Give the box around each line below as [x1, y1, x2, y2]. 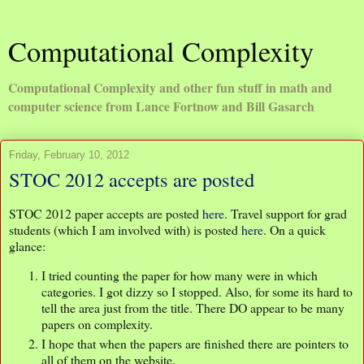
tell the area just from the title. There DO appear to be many [41, 298, 344, 316]
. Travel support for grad [224, 204, 347, 222]
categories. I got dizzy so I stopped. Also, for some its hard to [41, 282, 353, 300]
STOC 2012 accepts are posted [9, 166, 254, 193]
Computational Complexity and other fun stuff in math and [8, 78, 332, 97]
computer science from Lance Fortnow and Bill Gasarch [8, 97, 314, 115]
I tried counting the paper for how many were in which [41, 266, 318, 284]
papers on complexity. [41, 314, 153, 332]
